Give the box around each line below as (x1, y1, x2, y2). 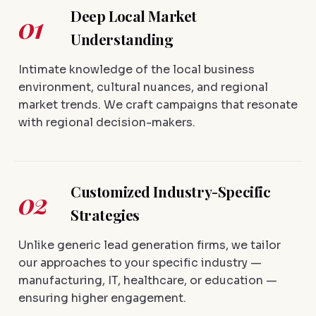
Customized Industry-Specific (71, 182, 271, 202)
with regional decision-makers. (18, 115, 195, 130)
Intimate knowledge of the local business (18, 62, 255, 78)
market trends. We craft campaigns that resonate (18, 97, 298, 113)
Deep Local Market (71, 6, 197, 26)
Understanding (71, 30, 174, 49)
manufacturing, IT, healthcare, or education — (18, 273, 277, 288)
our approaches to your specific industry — (18, 255, 262, 271)
